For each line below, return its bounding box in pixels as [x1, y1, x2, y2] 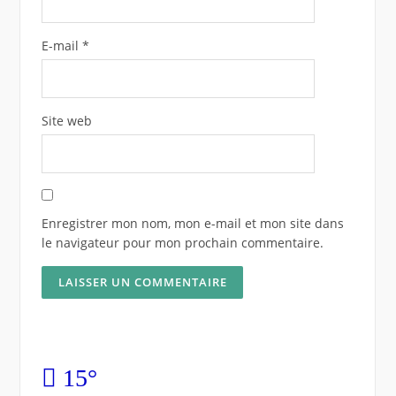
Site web [41, 111, 92, 129]
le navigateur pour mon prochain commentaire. [41, 233, 324, 251]
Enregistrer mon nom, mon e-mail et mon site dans [41, 214, 344, 232]
